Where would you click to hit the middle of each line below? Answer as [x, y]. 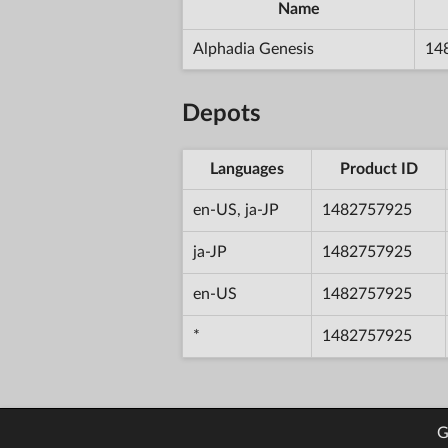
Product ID [378, 168]
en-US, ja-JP [236, 209]
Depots [221, 113]
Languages [247, 168]
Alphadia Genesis [253, 48]
